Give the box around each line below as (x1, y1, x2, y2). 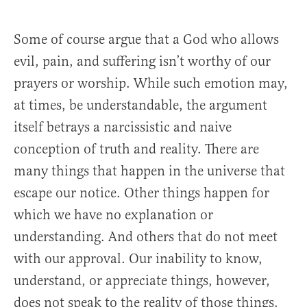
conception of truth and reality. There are (14, 140, 259, 158)
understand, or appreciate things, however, (14, 272, 270, 290)
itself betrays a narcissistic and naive (14, 119, 232, 136)
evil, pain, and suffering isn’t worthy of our (14, 53, 271, 71)
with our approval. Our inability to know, (14, 250, 262, 268)
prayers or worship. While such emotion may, (14, 75, 288, 93)
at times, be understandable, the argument (14, 97, 267, 114)
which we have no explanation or (14, 206, 213, 224)
